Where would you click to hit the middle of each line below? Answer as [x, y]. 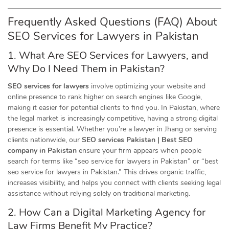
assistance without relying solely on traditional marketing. [99, 193]
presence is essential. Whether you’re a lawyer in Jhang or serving [112, 129]
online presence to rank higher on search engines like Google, [105, 97]
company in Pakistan [42, 151]
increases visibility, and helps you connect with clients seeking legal [114, 183]
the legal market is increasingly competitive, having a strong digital [113, 118]
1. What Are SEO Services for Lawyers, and [108, 55]
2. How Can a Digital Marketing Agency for [107, 212]
